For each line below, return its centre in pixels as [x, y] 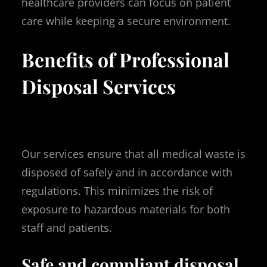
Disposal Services [99, 86]
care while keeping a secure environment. [126, 21]
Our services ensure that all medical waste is [133, 153]
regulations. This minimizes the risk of [117, 190]
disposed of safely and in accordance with [127, 172]
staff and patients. [67, 227]
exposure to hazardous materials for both [126, 209]
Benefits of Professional [125, 60]
